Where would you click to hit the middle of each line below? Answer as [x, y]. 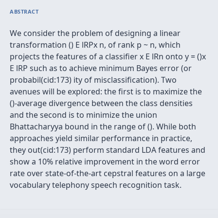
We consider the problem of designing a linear [95, 33]
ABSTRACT [24, 11]
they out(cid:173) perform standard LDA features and [108, 150]
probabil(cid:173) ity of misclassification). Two [93, 80]
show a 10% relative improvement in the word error [105, 162]
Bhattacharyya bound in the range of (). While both [103, 127]
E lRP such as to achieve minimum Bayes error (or [101, 68]
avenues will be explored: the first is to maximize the [106, 91]
